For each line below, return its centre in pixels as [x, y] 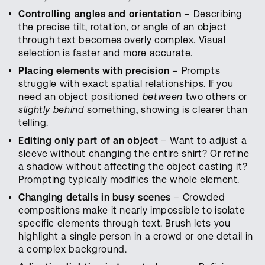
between [163, 97]
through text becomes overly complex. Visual [122, 40]
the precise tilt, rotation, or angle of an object [123, 27]
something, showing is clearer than [166, 110]
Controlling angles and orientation [100, 14]
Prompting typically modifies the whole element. [129, 180]
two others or [215, 97]
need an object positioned [80, 97]
